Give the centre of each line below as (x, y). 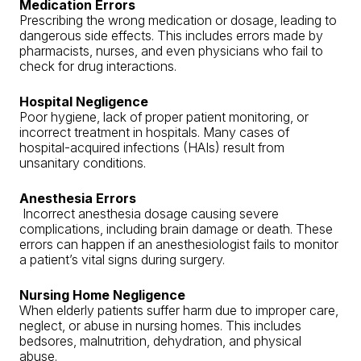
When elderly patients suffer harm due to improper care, (179, 310)
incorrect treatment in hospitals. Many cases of (154, 132)
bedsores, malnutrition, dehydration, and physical (160, 341)
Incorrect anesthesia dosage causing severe (149, 214)
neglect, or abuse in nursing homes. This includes (160, 326)
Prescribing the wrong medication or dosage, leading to (178, 20)
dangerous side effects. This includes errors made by (171, 35)
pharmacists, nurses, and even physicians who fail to (171, 51)
